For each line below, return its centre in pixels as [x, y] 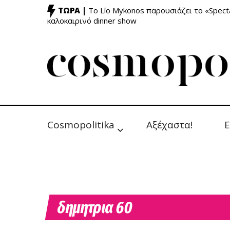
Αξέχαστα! [169, 125]
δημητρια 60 [95, 207]
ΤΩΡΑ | [72, 11]
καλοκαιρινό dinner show [92, 21]
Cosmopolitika [81, 125]
